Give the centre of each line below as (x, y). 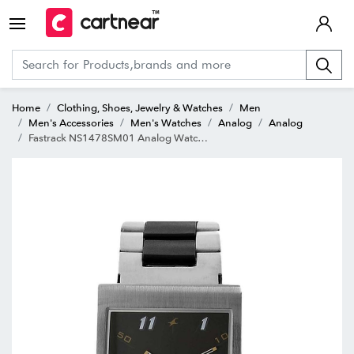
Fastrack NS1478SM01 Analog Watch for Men (113, 137)
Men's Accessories (71, 122)
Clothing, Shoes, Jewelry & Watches (140, 107)
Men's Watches (166, 122)
